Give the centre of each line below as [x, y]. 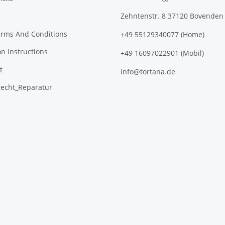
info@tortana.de [148, 72]
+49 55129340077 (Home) [162, 35]
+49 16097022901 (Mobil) [162, 53]
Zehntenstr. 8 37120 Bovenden [172, 16]
